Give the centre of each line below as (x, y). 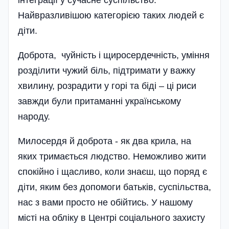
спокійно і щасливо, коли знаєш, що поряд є (112, 171)
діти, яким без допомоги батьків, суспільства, (114, 187)
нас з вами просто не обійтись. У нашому (105, 202)
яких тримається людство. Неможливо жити (112, 156)
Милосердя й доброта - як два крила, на (105, 141)
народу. (34, 116)
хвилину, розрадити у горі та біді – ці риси (107, 86)
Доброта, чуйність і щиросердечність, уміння (114, 55)
